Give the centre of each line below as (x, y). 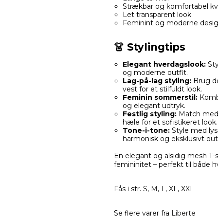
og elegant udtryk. (154, 106)
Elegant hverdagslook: (164, 64)
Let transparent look (157, 15)
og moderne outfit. (155, 73)
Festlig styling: (149, 114)
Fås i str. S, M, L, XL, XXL (154, 189)
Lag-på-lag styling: (157, 81)
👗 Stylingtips (150, 47)
